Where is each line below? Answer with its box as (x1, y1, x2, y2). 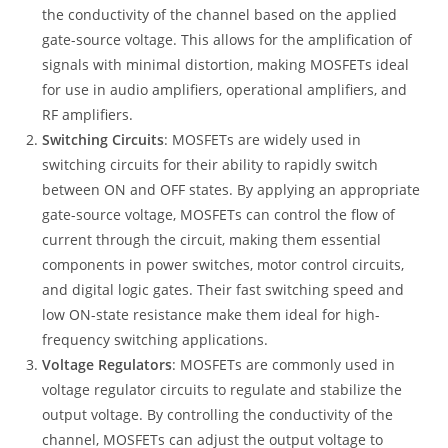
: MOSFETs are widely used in (164, 130, 362, 150)
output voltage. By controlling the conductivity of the (42, 405, 394, 425)
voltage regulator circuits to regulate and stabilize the (42, 380, 403, 400)
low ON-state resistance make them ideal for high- (42, 305, 381, 325)
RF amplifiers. (42, 105, 134, 125)
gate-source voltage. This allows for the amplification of (42, 30, 413, 50)
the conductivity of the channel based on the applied (42, 5, 398, 25)
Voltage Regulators (42, 355, 173, 375)
